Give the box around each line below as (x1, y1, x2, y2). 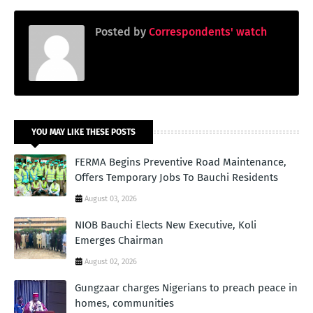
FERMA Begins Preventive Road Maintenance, (75, 155, 286, 168)
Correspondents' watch (146, 24, 267, 38)
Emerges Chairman (75, 233, 163, 247)
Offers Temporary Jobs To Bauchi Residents (75, 170, 278, 184)
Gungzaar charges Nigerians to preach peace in (75, 281, 298, 294)
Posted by (95, 24, 146, 38)
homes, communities (75, 296, 174, 310)
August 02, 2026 (85, 256, 137, 266)
